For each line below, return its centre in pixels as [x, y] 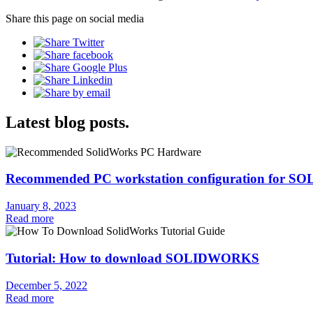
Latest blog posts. [67, 122]
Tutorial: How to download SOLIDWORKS [132, 258]
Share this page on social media [75, 18]
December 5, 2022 [46, 285]
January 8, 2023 [41, 206]
